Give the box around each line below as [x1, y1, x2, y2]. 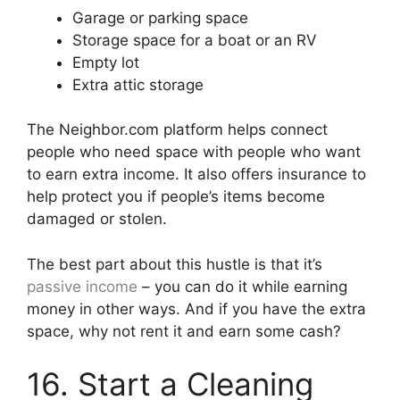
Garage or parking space [72, 8, 248, 27]
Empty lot [72, 53, 144, 71]
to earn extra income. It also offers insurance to [27, 165, 366, 184]
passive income [27, 277, 137, 296]
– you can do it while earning [137, 277, 347, 296]
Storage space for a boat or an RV [72, 30, 317, 49]
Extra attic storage [72, 75, 204, 94]
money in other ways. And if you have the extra [27, 299, 366, 318]
